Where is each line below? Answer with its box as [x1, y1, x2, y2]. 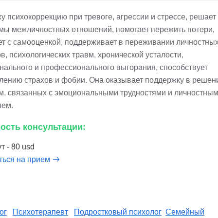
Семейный [165, 208, 204, 216]
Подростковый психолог [74, 208, 162, 216]
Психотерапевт [13, 208, 68, 216]
